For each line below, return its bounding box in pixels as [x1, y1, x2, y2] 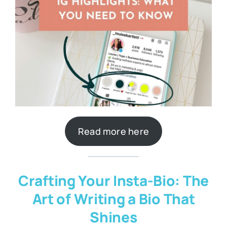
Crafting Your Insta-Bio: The [18, 171, 209, 191]
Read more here [78, 125, 149, 138]
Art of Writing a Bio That [32, 189, 195, 209]
